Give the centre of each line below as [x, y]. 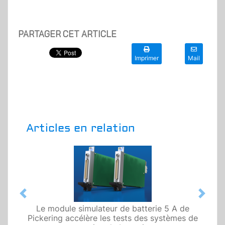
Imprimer [147, 58]
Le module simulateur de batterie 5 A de [113, 209]
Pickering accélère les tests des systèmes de [113, 218]
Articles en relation [81, 128]
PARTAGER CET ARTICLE [67, 34]
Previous [39, 199]
